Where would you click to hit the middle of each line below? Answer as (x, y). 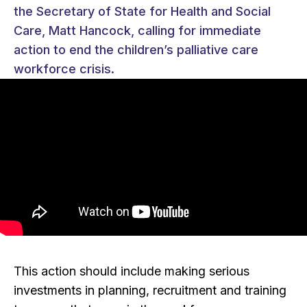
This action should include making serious (132, 271)
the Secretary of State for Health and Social (142, 11)
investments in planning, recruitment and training (150, 291)
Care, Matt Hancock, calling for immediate (137, 30)
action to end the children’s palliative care (136, 49)
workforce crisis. (64, 69)
